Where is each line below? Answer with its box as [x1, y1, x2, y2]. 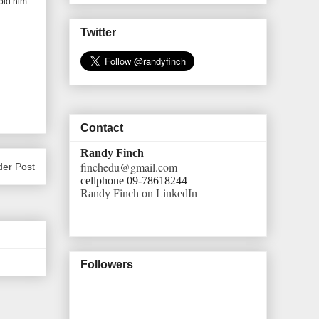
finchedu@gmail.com [80, 159, 177, 174]
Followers [80, 258, 133, 271]
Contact [80, 121, 123, 134]
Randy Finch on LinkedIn [80, 187, 197, 199]
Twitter [80, 26, 116, 38]
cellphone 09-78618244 [80, 174, 187, 187]
